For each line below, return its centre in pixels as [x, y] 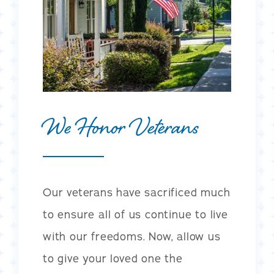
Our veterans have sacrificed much [137, 192]
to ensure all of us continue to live [135, 214]
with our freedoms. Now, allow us [132, 236]
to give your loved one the [113, 258]
